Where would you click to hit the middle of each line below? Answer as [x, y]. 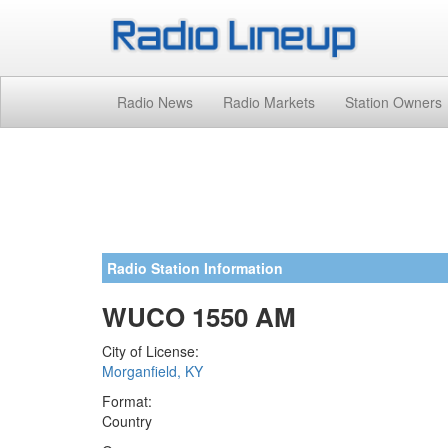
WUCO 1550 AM [199, 316]
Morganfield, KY [152, 370]
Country [127, 420]
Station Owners [393, 101]
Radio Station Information [195, 267]
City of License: [150, 350]
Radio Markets [269, 101]
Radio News [155, 101]
